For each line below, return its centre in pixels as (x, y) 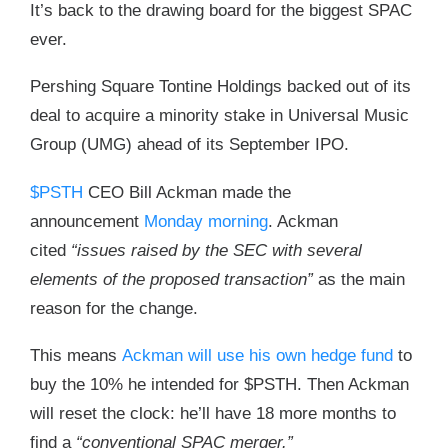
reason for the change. (114, 308)
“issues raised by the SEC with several (216, 250)
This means (76, 355)
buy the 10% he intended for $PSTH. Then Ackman (219, 384)
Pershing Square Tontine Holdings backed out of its (220, 87)
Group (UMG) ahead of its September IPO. (189, 145)
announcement (87, 221)
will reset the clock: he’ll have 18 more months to (213, 413)
